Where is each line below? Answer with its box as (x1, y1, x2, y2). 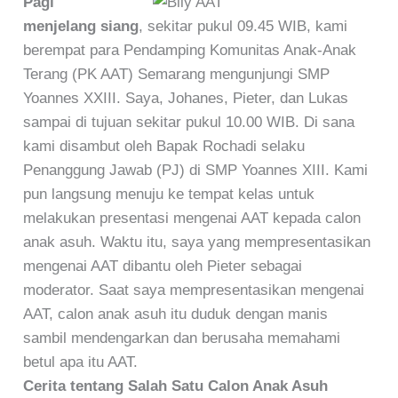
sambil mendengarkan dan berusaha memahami (23, 329, 341, 346)
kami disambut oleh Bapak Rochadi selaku (23, 137, 306, 155)
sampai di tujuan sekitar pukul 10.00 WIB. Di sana (23, 113, 355, 131)
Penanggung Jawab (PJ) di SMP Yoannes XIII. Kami (23, 161, 369, 179)
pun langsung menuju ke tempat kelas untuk (23, 185, 315, 203)
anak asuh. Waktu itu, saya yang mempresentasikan (23, 233, 371, 251)
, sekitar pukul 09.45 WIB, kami (139, 17, 348, 35)
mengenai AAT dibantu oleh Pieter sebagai (23, 257, 303, 275)
